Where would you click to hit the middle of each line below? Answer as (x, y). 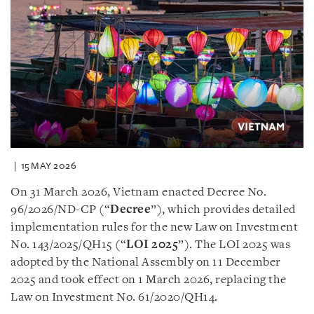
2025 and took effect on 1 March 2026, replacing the (149, 280)
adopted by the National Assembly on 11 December (146, 262)
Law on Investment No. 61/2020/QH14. (114, 297)
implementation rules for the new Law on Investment (154, 227)
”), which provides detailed (223, 210)
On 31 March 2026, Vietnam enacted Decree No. (138, 192)
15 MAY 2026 (48, 165)
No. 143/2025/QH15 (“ (68, 245)
